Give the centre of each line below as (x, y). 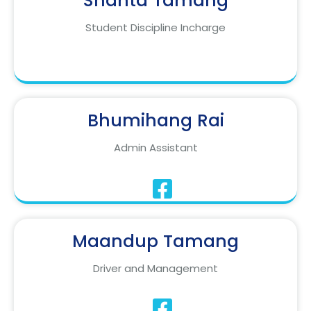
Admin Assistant (155, 148)
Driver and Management (155, 269)
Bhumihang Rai (155, 121)
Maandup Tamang (155, 242)
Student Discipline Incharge (155, 28)
